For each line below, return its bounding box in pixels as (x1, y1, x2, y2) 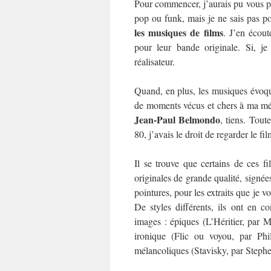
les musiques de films (134, 25, 223, 40)
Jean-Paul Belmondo (134, 113, 221, 127)
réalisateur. (134, 55, 175, 68)
